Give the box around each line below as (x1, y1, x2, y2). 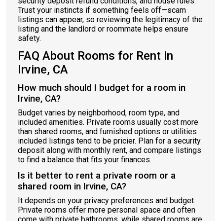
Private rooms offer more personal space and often (18, 205, 195, 215)
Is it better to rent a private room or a (18, 170, 176, 181)
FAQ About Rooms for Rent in (18, 49, 173, 63)
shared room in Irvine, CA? (18, 181, 126, 192)
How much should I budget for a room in (18, 82, 185, 93)
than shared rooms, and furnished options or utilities (18, 127, 197, 136)
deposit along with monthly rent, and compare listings (18, 146, 201, 155)
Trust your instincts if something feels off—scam (18, 5, 186, 15)
